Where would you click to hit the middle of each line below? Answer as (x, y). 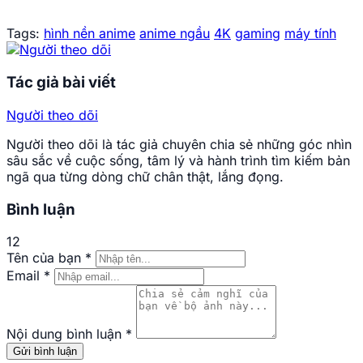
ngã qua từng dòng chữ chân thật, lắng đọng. (145, 176)
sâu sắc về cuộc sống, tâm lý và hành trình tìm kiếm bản (178, 160)
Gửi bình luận (45, 352)
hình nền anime (90, 34)
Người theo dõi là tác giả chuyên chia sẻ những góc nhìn (179, 144)
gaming (258, 34)
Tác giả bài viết (61, 83)
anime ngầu (175, 34)
